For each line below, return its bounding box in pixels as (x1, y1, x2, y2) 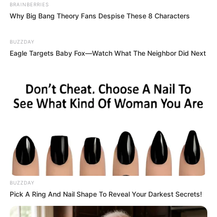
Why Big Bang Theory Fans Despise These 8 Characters (10, 11, 190, 20)
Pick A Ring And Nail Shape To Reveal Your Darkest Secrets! (10, 190, 202, 199)
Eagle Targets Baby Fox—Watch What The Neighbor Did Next (10, 48, 206, 57)
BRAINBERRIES (10, 1, 49, 7)
